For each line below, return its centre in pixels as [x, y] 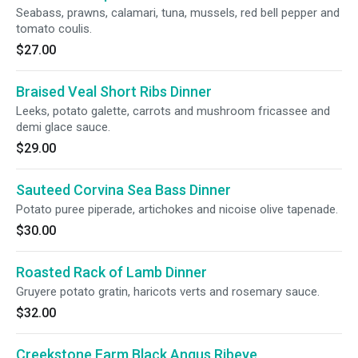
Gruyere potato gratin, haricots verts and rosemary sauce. [168, 292]
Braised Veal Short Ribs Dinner [114, 91]
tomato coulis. [54, 29]
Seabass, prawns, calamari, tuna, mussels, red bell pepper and [178, 13]
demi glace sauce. [63, 127]
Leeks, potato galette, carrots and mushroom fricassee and [173, 111]
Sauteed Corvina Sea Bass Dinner [123, 190]
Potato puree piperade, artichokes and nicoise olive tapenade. [177, 209]
